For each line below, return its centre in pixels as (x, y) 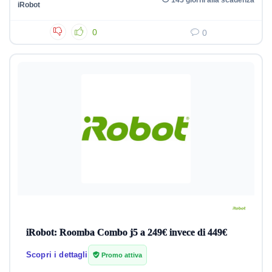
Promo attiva (121, 255)
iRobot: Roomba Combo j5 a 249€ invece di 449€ (127, 232)
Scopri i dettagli (57, 255)
